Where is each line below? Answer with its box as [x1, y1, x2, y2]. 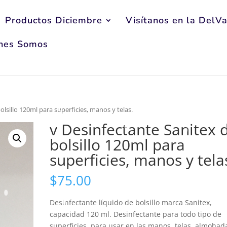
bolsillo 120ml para [50, 134, 185, 155]
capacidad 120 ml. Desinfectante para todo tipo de [50, 209, 222, 219]
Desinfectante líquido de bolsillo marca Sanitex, [50, 198, 212, 208]
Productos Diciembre [5, 14, 103, 26]
